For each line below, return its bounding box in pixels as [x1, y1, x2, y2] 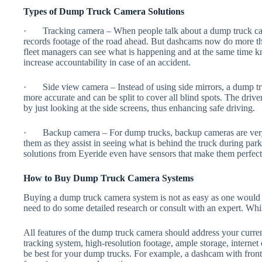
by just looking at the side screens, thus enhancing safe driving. [23, 103, 255, 113]
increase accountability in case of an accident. [23, 57, 191, 68]
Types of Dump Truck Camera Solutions [23, 6, 184, 17]
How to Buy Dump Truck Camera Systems [23, 173, 194, 184]
